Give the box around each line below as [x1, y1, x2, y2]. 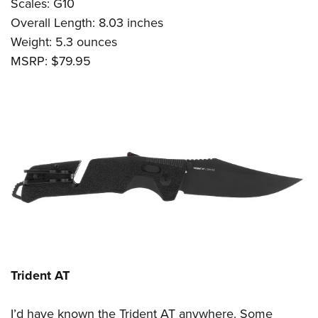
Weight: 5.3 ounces [11, 33, 117, 52]
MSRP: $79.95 [11, 52, 91, 71]
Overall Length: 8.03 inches [11, 13, 163, 33]
